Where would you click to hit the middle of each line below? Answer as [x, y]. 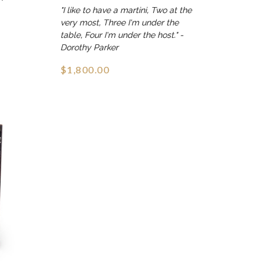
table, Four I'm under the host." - [122, 35]
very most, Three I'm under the [119, 22]
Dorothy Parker [89, 47]
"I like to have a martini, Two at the [126, 10]
